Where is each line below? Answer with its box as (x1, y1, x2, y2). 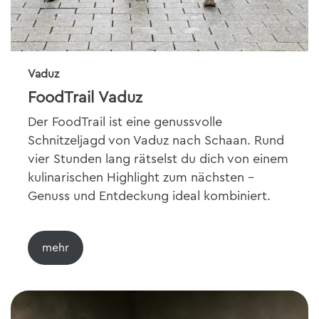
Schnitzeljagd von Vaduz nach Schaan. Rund (28, 134, 284, 147)
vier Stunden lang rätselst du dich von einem (28, 152, 288, 165)
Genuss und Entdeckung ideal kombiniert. (28, 189, 271, 202)
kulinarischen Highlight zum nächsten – (28, 171, 254, 184)
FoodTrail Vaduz (28, 90, 142, 105)
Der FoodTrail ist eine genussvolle (28, 115, 222, 128)
